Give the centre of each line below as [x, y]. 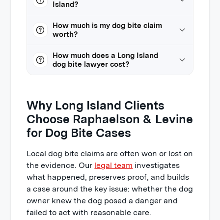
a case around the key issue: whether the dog [110, 189]
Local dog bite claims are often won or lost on [110, 153]
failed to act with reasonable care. [89, 212]
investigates [156, 165]
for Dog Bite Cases [79, 133]
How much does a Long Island [106, 55]
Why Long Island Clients [96, 105]
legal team [114, 165]
